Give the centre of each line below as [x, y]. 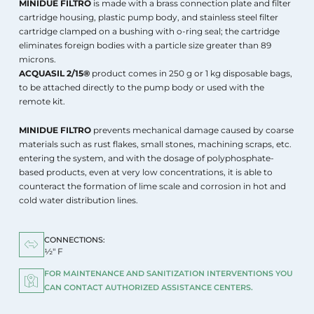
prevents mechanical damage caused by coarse [193, 130]
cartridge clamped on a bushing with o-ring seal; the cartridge [150, 31]
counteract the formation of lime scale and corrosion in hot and [153, 186]
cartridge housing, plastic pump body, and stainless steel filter [149, 17]
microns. [38, 59]
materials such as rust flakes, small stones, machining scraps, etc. [156, 144]
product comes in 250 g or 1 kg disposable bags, [191, 73]
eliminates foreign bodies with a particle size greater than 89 [145, 45]
